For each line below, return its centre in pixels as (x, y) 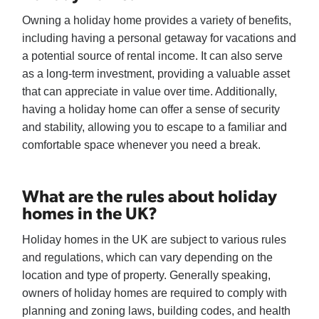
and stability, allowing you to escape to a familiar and (155, 127)
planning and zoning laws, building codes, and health (157, 311)
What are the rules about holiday (150, 195)
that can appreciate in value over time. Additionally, (150, 92)
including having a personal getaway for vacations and (159, 38)
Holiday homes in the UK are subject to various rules (155, 240)
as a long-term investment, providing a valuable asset (156, 74)
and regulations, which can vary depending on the (148, 258)
